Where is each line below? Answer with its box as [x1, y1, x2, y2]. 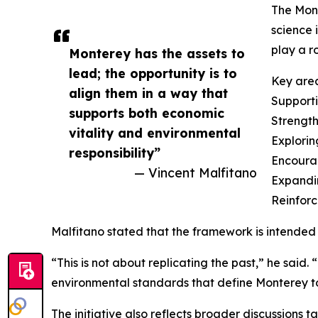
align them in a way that [69, 84, 228, 101]
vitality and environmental [69, 124, 241, 141]
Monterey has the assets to [69, 45, 245, 61]
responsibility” [69, 144, 160, 160]
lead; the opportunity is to [69, 65, 237, 81]
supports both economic [69, 104, 224, 121]
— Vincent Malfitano [134, 164, 257, 180]
